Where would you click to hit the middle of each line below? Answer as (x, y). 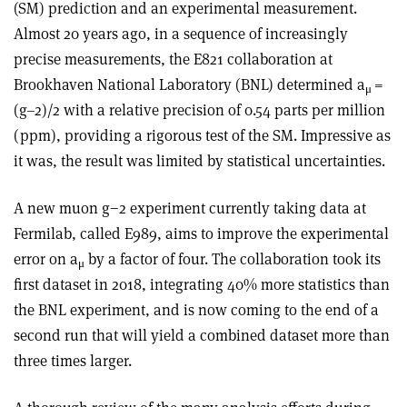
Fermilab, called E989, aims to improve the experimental (201, 233)
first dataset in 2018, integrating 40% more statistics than (202, 284)
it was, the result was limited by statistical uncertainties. (199, 161)
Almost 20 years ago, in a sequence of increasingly (181, 34)
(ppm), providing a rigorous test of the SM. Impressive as (202, 135)
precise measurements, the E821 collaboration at (173, 59)
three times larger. (73, 361)
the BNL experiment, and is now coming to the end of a (196, 310)
